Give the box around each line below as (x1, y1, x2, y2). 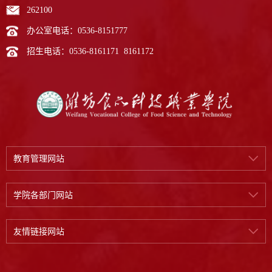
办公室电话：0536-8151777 (27, 26, 127, 36)
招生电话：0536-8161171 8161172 (27, 47, 154, 56)
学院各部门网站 (13, 191, 73, 200)
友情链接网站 (13, 227, 64, 237)
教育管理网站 (13, 154, 64, 164)
